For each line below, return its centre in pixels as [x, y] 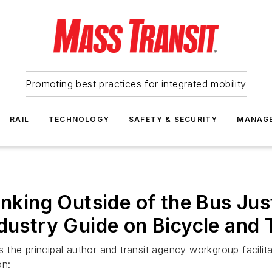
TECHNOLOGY [79, 119]
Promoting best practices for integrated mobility [136, 84]
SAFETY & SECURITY [173, 119]
